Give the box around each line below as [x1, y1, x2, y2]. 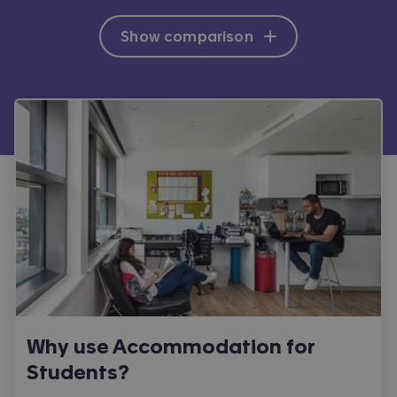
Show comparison [121, 28, 253, 43]
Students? [27, 362, 129, 383]
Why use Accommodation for [27, 337, 315, 357]
